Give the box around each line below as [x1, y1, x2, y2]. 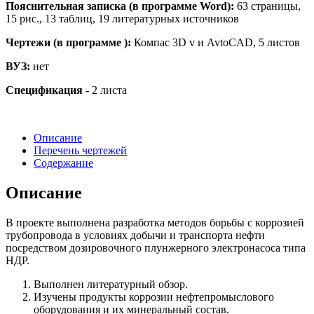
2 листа [92, 83, 127, 96]
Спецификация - [6, 83, 92, 96]
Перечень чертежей [34, 144, 127, 156]
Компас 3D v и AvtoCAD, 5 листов [134, 36, 300, 48]
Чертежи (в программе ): [6, 36, 134, 48]
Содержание [34, 156, 93, 169]
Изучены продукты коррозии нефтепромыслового [34, 290, 274, 303]
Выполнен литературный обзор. [34, 278, 188, 290]
